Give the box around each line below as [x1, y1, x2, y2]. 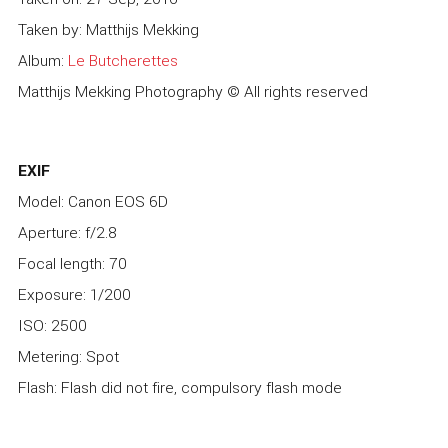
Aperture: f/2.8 [18, 222, 117, 244]
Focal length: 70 [18, 253, 127, 275]
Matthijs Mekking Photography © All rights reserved [18, 80, 368, 103]
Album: [18, 49, 68, 72]
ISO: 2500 [18, 315, 87, 337]
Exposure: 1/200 [18, 284, 131, 306]
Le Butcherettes [68, 49, 178, 72]
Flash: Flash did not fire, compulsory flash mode [18, 377, 342, 399]
